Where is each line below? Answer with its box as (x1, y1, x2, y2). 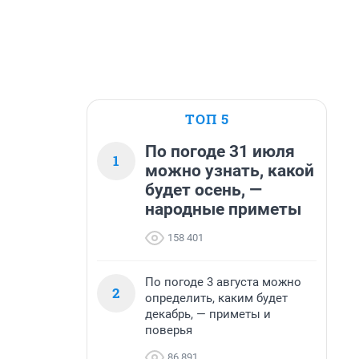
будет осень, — (145, 180, 262, 200)
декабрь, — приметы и (145, 307, 271, 321)
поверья (145, 323, 192, 337)
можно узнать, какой (145, 161, 314, 180)
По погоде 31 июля (145, 142, 295, 161)
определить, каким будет (145, 291, 288, 305)
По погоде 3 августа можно (145, 275, 301, 289)
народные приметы (145, 200, 301, 219)
